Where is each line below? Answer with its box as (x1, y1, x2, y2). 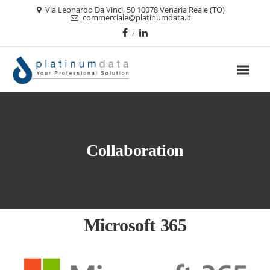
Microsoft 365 (83, 215, 187, 235)
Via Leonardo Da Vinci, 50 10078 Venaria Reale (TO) (45, 4, 225, 15)
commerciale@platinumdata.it (82, 12, 191, 23)
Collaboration (86, 141, 184, 160)
